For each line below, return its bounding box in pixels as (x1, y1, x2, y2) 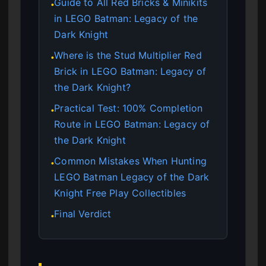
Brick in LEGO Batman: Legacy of (54, 65, 207, 77)
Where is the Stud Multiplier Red (54, 49, 202, 61)
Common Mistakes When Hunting (54, 154, 207, 167)
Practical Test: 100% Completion (54, 102, 203, 114)
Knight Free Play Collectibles (54, 186, 186, 199)
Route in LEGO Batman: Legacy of (54, 118, 210, 130)
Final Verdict (54, 207, 112, 220)
